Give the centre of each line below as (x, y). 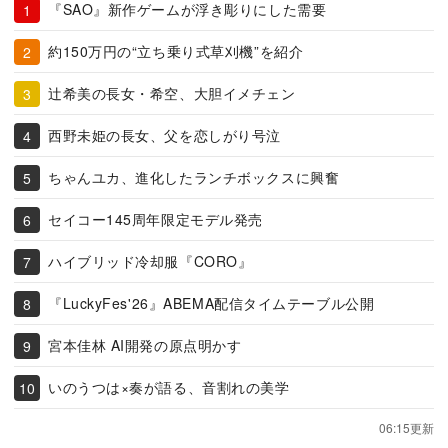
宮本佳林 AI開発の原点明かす (145, 345)
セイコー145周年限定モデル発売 (155, 219)
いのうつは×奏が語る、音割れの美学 (169, 387)
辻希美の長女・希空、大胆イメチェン (172, 93)
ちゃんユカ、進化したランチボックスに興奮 (194, 177)
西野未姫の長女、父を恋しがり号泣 (164, 135)
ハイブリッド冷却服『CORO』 (150, 261)
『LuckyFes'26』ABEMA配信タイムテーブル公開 (211, 303)
